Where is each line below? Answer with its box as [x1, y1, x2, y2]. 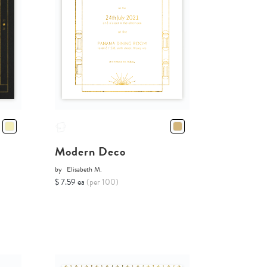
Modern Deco [54, 142, 126, 160]
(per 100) [86, 175, 119, 188]
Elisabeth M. [66, 163, 102, 175]
